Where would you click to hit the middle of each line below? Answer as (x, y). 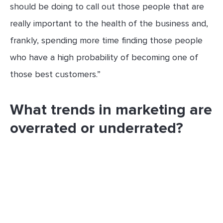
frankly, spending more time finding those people (106, 41)
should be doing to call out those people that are (107, 7)
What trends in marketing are (111, 110)
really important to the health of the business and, (109, 24)
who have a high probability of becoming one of (104, 57)
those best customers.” (55, 74)
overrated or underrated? (97, 128)
